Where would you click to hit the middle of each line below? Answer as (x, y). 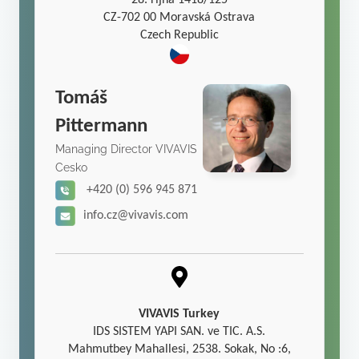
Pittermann (102, 127)
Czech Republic (179, 36)
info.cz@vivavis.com (136, 216)
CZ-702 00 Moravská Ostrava (179, 18)
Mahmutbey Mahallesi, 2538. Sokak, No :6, (179, 350)
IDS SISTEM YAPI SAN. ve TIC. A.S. (179, 332)
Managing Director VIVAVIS (127, 149)
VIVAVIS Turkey (179, 315)
